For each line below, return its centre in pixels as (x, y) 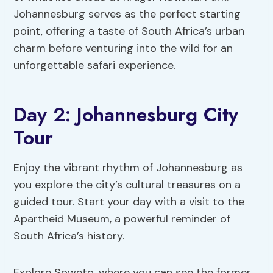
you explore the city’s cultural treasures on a (127, 185)
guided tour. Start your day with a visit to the (129, 202)
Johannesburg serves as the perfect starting (127, 14)
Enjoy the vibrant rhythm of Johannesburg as (128, 168)
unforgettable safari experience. (95, 66)
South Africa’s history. (69, 236)
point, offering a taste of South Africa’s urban (129, 31)
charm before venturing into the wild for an (123, 48)
